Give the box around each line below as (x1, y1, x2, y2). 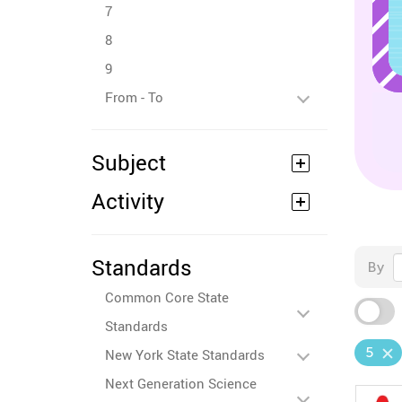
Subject (92, 148, 166, 177)
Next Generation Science (105, 374, 257, 392)
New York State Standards (105, 345, 265, 363)
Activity (92, 187, 164, 215)
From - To (105, 88, 163, 106)
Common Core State (105, 288, 229, 306)
